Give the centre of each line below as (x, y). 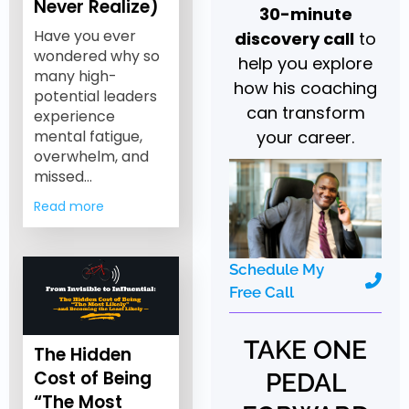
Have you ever (84, 37)
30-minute (305, 15)
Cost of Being (92, 378)
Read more (68, 206)
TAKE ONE (306, 350)
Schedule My (277, 269)
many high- (75, 77)
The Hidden (82, 354)
